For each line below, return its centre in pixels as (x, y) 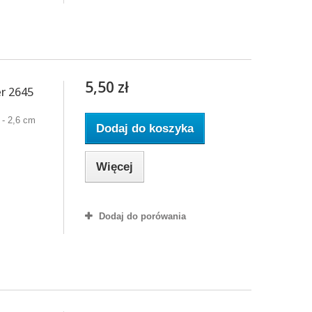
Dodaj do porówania (142, 216)
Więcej (114, 166)
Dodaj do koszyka (145, 128)
